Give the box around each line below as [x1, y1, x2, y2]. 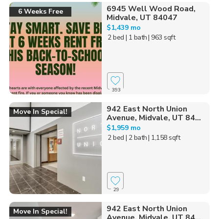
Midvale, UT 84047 [106, 12, 177, 23]
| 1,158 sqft [148, 132, 180, 142]
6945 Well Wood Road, [106, 3, 196, 14]
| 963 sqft [148, 33, 175, 42]
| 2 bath [125, 132, 147, 142]
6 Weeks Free [18, 7, 63, 16]
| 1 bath [125, 33, 147, 42]
